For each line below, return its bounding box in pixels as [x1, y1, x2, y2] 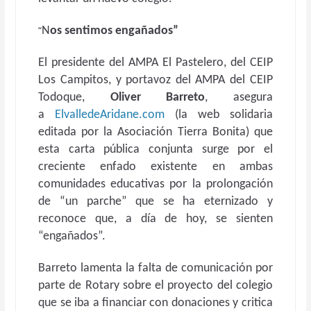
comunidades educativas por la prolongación [38, 178, 273, 191]
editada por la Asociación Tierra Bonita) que [38, 126, 273, 139]
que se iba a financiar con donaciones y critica [38, 296, 273, 310]
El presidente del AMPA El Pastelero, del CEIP [38, 56, 273, 69]
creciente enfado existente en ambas [38, 160, 273, 174]
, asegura [205, 91, 273, 104]
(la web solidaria [175, 108, 273, 121]
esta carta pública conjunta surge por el [38, 143, 273, 156]
